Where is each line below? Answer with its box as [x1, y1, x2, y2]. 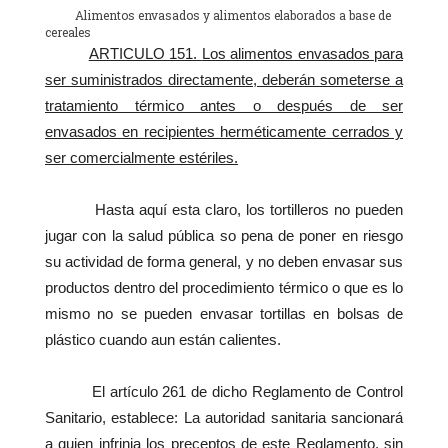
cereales [45, 24, 91, 41]
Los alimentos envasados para [201, 45, 404, 63]
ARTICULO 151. [88, 45, 202, 63]
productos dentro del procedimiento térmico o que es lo [45, 279, 403, 297]
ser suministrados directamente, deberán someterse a [45, 71, 403, 89]
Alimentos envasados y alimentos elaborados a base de [45, 7, 391, 24]
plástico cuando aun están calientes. [45, 331, 281, 349]
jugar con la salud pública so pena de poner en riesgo [45, 227, 403, 245]
